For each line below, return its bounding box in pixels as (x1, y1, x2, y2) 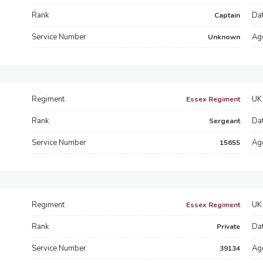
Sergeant (209, 116, 240, 126)
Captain (214, 11, 240, 20)
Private (217, 222, 240, 231)
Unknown (208, 32, 240, 42)
